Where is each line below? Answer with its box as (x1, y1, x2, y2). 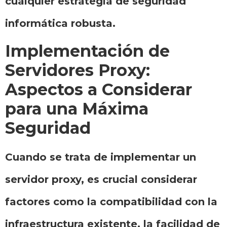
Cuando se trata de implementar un (5, 151, 196, 164)
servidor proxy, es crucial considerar (5, 173, 197, 186)
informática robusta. (5, 17, 116, 30)
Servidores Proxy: (5, 60, 150, 81)
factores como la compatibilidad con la (5, 196, 217, 208)
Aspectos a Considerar (5, 80, 192, 100)
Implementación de (5, 41, 170, 61)
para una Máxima (5, 99, 148, 119)
